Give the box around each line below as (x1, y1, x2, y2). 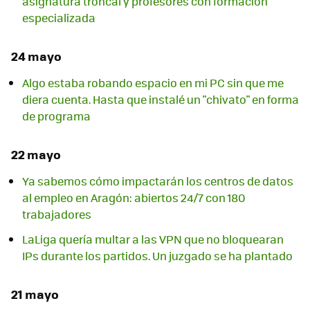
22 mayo (11, 145, 61, 163)
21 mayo (11, 285, 59, 304)
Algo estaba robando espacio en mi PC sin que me (22, 74, 284, 91)
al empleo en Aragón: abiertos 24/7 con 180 (22, 190, 246, 206)
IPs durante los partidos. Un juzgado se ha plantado (22, 248, 293, 264)
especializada (22, 9, 95, 26)
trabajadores (22, 206, 91, 223)
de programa (22, 107, 91, 124)
